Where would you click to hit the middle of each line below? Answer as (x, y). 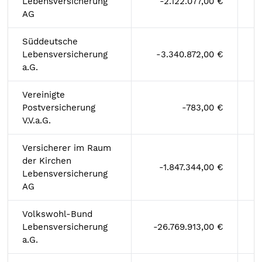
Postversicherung (59, 108)
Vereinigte (44, 95)
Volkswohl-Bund (57, 214)
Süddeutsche (50, 42)
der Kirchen (47, 161)
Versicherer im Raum (67, 148)
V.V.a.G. (37, 120)
